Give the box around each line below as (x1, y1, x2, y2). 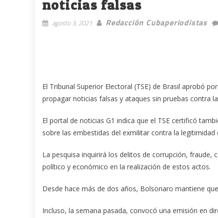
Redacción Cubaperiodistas (106, 16, 207, 28)
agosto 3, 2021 (52, 18, 92, 28)
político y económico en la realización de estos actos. (42, 162, 211, 171)
